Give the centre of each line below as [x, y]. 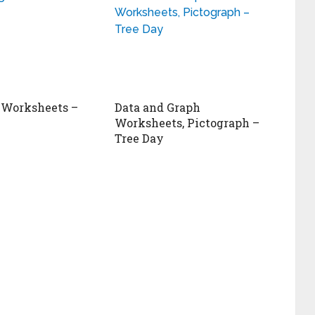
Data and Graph [158, 107]
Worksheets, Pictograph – [187, 123]
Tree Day [140, 138]
